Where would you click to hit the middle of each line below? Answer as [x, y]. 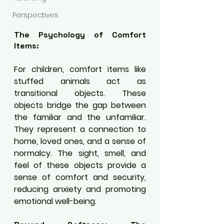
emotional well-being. [55, 201]
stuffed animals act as [80, 81]
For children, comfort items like [80, 69]
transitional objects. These [80, 93]
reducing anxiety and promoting [80, 189]
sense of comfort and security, [80, 177]
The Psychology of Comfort [80, 35]
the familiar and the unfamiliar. [80, 117]
